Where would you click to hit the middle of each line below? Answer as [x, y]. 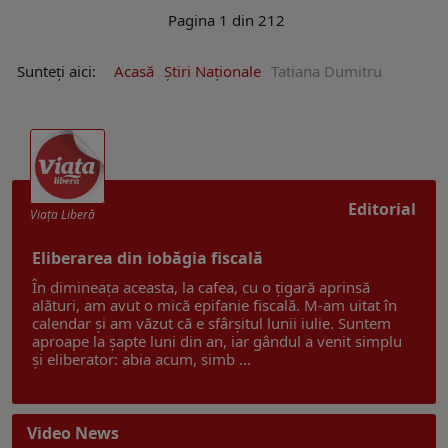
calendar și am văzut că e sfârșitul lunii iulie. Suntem [211, 322]
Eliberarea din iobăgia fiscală [147, 257]
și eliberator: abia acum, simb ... [141, 358]
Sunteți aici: [60, 70]
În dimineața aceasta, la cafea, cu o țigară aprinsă [201, 286]
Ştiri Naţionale [212, 70]
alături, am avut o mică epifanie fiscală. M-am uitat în [214, 304]
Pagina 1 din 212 [224, 19]
